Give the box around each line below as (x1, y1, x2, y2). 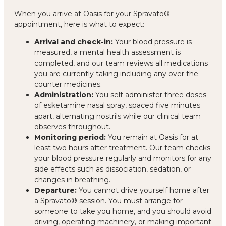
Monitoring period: (34, 132, 106, 142)
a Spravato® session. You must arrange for (34, 196, 183, 205)
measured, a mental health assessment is (34, 47, 181, 57)
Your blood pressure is (113, 37, 192, 46)
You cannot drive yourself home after (77, 185, 209, 195)
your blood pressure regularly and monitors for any (34, 153, 211, 163)
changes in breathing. (34, 175, 110, 184)
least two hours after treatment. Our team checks (34, 143, 210, 152)
